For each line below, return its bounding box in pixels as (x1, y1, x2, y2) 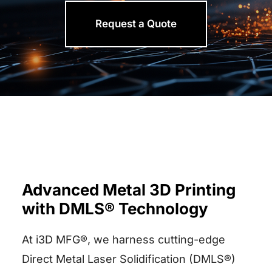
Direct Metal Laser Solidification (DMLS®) (21, 252, 236, 265)
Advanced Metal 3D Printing (21, 180, 236, 199)
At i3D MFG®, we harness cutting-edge (21, 233, 225, 246)
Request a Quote (95, 17, 177, 30)
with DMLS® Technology (21, 199, 208, 218)
